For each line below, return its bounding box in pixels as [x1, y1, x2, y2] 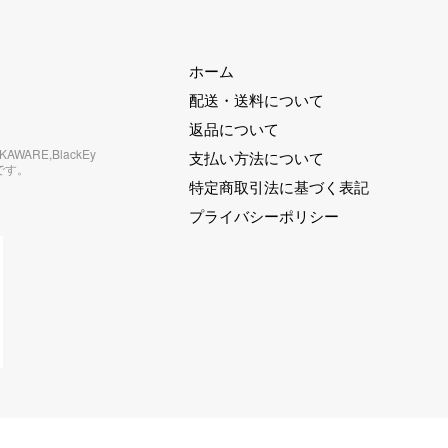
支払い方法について [189, 146, 324, 168]
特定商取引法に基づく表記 [189, 175, 369, 197]
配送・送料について [189, 88, 324, 110]
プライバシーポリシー [189, 204, 339, 226]
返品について [189, 117, 279, 139]
